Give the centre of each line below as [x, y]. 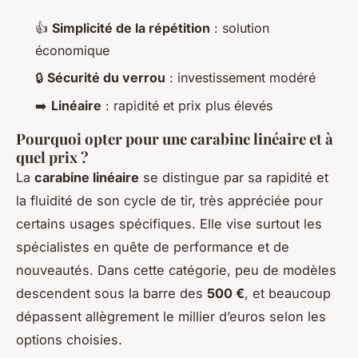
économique [72, 50]
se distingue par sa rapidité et [234, 177]
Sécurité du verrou [106, 78]
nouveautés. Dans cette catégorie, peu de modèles [176, 270]
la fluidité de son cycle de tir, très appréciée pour [169, 200]
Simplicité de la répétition [131, 28]
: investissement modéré [241, 78]
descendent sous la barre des [111, 293]
